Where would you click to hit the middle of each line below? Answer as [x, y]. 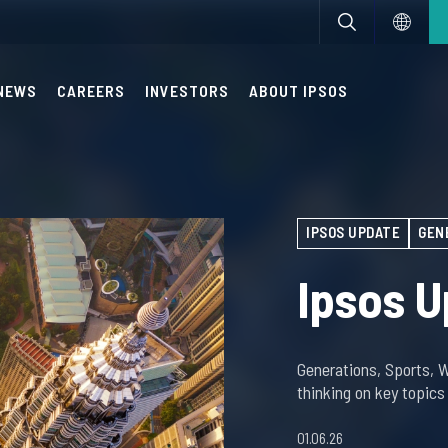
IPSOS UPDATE [353, 232]
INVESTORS [187, 90]
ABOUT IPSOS [298, 90]
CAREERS [91, 90]
